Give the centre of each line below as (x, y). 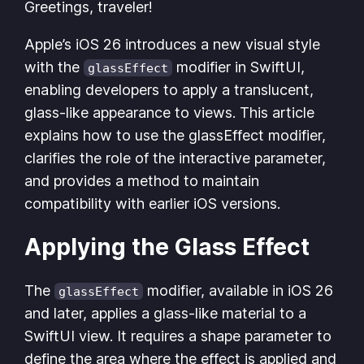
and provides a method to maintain (142, 180)
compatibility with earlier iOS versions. (153, 203)
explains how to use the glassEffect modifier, (175, 135)
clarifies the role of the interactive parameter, (175, 158)
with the (54, 67)
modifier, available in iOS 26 (238, 291)
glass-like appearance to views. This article (170, 112)
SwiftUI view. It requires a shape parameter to (178, 336)
